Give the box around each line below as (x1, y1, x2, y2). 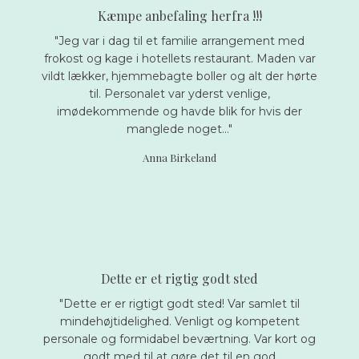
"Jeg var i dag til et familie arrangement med (54, 34, 305, 49)
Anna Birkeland (143, 151, 216, 165)
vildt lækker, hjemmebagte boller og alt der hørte (42, 69, 317, 84)
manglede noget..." (127, 122, 232, 137)
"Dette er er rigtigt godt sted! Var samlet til (59, 296, 300, 311)
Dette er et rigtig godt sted (101, 269, 258, 287)
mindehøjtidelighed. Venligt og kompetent (59, 313, 300, 329)
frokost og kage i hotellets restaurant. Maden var (43, 51, 316, 67)
